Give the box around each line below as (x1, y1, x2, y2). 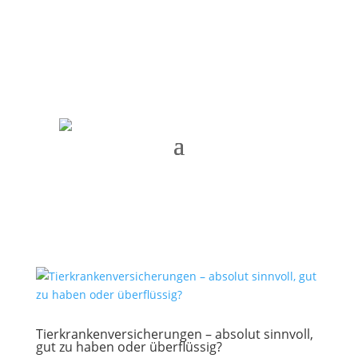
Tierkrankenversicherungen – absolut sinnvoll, (35, 325, 313, 343)
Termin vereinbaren (73, 2, 206, 21)
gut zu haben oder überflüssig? (35, 338, 222, 356)
